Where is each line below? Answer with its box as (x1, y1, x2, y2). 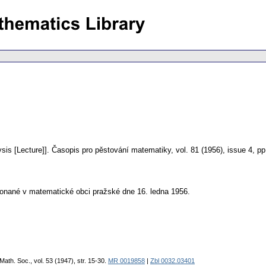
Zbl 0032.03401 (150, 257, 195, 265)
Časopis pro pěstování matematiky (52, 145, 171, 155)
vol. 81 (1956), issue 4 (176, 145, 252, 155)
